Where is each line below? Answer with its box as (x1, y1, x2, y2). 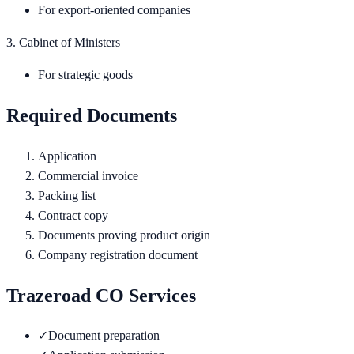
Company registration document (38, 247, 198, 262)
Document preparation (48, 329, 160, 343)
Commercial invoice (38, 168, 138, 183)
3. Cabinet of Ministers (6, 35, 120, 49)
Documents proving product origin (38, 228, 210, 242)
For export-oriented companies (38, 2, 190, 17)
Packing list (38, 188, 96, 202)
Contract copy (38, 208, 108, 222)
